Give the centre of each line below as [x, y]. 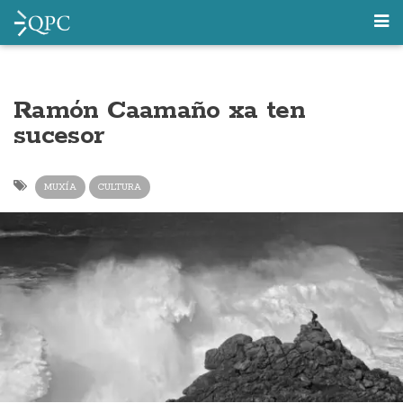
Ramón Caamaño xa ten [160, 111]
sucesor [59, 136]
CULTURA [120, 187]
